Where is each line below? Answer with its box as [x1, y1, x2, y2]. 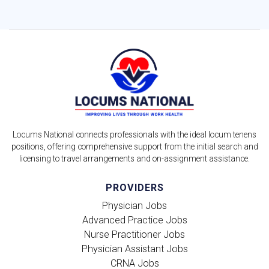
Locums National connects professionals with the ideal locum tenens [13, 129, 256, 139]
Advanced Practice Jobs [82, 214, 187, 226]
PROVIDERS [105, 181, 164, 193]
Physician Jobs [102, 199, 167, 211]
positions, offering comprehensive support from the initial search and [11, 141, 258, 151]
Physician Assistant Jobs [81, 243, 188, 255]
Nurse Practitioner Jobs [84, 228, 185, 240]
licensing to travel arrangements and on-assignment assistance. [19, 153, 250, 163]
